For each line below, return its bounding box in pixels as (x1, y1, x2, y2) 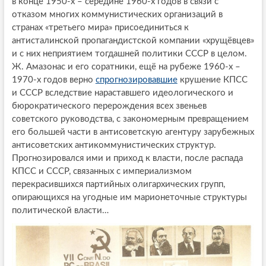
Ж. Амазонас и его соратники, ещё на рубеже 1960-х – (11, 62, 240, 71)
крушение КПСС (177, 75, 248, 84)
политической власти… (11, 205, 109, 215)
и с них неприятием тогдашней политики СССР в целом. (11, 49, 247, 58)
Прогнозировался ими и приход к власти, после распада (11, 153, 243, 163)
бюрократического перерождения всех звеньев (11, 101, 207, 110)
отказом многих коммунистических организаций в (11, 9, 223, 19)
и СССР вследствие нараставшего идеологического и (11, 88, 233, 97)
